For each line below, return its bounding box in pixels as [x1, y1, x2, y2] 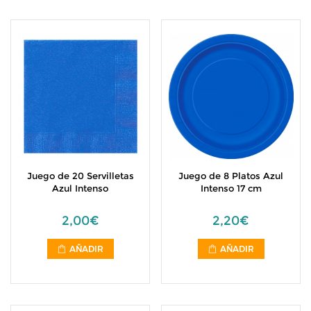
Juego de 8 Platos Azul [178, 170, 283, 181]
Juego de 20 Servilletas [26, 170, 134, 181]
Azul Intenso [52, 183, 108, 194]
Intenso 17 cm [200, 183, 262, 194]
